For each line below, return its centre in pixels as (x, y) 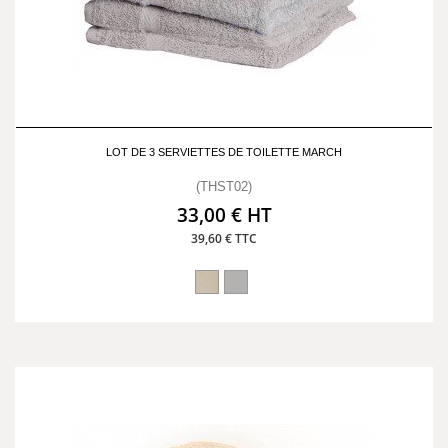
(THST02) (224, 186)
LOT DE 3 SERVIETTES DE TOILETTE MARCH (224, 152)
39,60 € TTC (224, 238)
